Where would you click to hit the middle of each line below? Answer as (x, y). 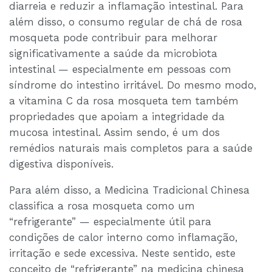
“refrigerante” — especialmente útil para (110, 222)
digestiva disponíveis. (61, 164)
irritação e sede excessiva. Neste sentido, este (122, 253)
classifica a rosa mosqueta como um (102, 206)
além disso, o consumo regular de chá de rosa (126, 22)
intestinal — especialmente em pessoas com (120, 70)
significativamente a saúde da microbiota (113, 54)
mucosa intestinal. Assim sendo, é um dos (114, 133)
